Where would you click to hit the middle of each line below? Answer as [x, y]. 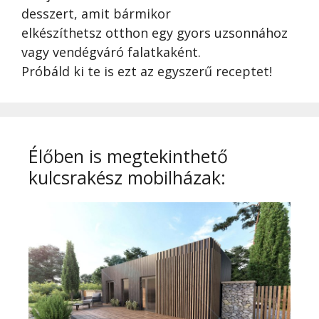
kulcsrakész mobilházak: [127, 177]
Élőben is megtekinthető [128, 156]
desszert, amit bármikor [96, 14]
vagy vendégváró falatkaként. [111, 52]
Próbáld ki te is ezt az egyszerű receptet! [147, 71]
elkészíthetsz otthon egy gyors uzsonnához [155, 33]
